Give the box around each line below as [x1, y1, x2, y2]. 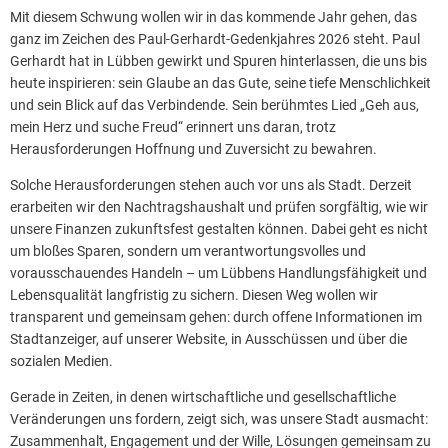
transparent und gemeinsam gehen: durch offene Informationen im [10, 308, 422, 325]
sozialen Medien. [10, 352, 113, 369]
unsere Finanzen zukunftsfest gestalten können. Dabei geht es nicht [10, 220, 428, 237]
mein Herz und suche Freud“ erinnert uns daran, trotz [10, 118, 336, 135]
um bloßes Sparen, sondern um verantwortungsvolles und [10, 242, 366, 259]
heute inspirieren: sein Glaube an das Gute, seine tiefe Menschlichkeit [10, 74, 431, 91]
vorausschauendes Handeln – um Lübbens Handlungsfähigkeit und [10, 264, 427, 281]
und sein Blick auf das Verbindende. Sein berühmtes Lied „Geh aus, [10, 96, 419, 113]
